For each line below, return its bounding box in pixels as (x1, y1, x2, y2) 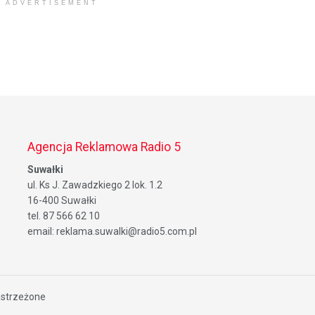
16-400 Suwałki (27, 195, 96, 207)
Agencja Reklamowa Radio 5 (27, 139, 181, 154)
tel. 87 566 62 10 (27, 210, 100, 222)
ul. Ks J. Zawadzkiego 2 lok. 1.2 (27, 179, 162, 191)
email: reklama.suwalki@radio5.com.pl (27, 226, 197, 238)
